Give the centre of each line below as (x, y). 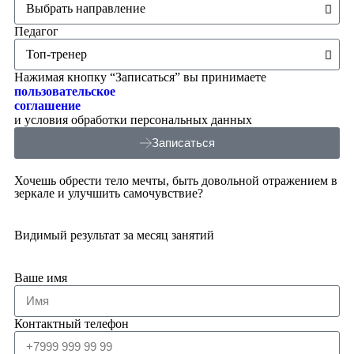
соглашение (47, 105)
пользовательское (65, 91)
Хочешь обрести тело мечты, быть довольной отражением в (176, 180)
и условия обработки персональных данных (133, 119)
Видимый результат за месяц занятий (114, 235)
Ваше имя (41, 277)
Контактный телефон (72, 323)
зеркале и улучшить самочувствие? (109, 193)
